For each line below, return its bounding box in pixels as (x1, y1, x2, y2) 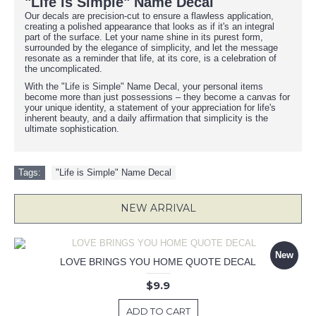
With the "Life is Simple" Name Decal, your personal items (25, 81, 263, 92)
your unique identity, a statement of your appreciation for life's (25, 102, 276, 113)
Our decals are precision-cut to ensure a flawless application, (25, 11, 274, 21)
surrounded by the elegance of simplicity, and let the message (25, 42, 278, 53)
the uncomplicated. (25, 63, 102, 74)
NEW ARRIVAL (120, 202, 196, 214)
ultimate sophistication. (25, 123, 119, 134)
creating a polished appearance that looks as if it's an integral (25, 21, 274, 32)
